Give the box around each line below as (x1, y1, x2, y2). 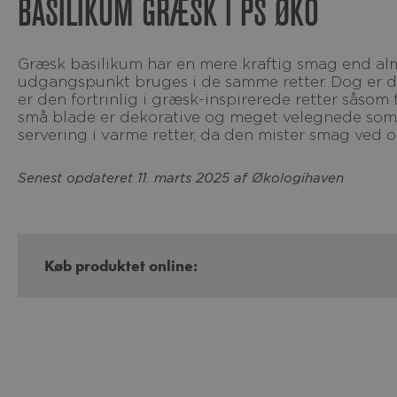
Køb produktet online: (54, 256, 198, 276)
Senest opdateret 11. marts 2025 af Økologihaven (27, 170, 344, 185)
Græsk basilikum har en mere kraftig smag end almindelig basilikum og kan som (18, 55, 29, 73)
